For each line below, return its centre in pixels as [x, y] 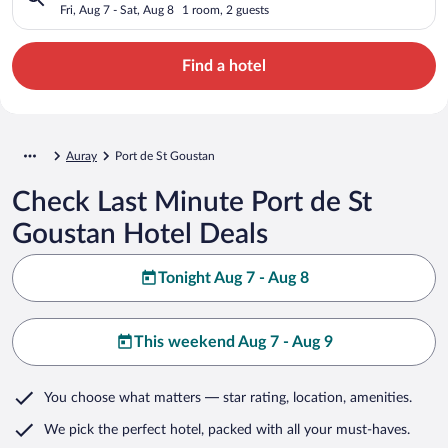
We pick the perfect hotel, [124, 429]
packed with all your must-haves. [307, 429]
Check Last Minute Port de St [192, 201]
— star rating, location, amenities [305, 397]
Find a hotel [224, 65]
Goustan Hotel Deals [140, 233]
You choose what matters [122, 397]
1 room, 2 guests [225, 9]
